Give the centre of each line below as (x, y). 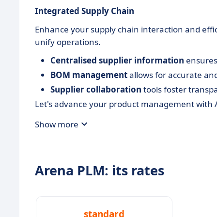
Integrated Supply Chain (85, 11)
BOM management (89, 75)
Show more (57, 124)
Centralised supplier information (117, 60)
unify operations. (68, 42)
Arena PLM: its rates (100, 170)
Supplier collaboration (96, 89)
